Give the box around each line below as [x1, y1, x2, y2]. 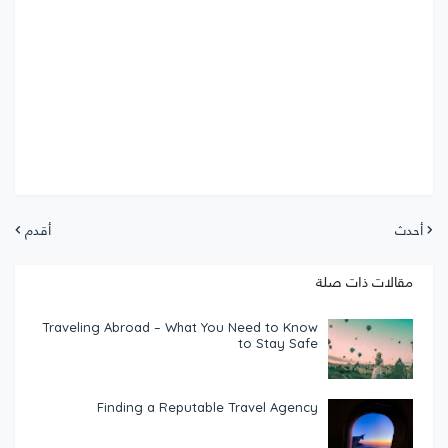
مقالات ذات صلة [316, 267, 413, 295]
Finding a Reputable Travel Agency [97, 393, 318, 419]
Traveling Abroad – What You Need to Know [42, 313, 318, 339]
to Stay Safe [238, 329, 318, 355]
